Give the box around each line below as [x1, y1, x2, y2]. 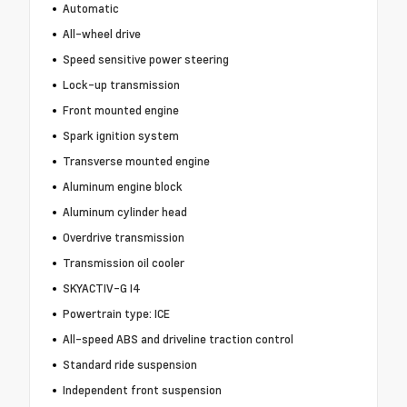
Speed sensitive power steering [62, 51, 229, 68]
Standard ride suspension [62, 356, 197, 373]
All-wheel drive [62, 25, 141, 43]
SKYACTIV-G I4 [62, 280, 141, 297]
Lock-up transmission [62, 76, 180, 94]
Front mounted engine [62, 102, 179, 119]
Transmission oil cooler [62, 254, 184, 272]
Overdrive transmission [62, 229, 184, 246]
